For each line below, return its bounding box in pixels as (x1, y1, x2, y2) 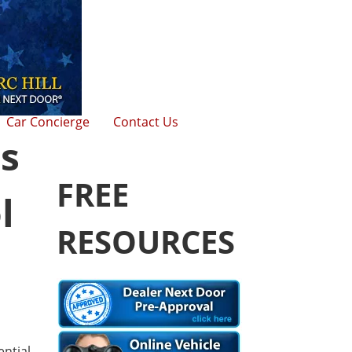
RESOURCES (57, 220, 235, 264)
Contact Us (113, 113, 178, 130)
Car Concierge (6, 113, 90, 130)
